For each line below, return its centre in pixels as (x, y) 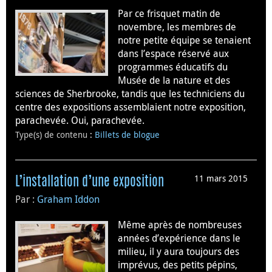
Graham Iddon (68, 199)
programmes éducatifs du (173, 67)
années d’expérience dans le (179, 238)
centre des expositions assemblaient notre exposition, (131, 107)
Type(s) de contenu (53, 135)
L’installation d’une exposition (90, 182)
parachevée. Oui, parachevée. (80, 121)
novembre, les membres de (177, 27)
